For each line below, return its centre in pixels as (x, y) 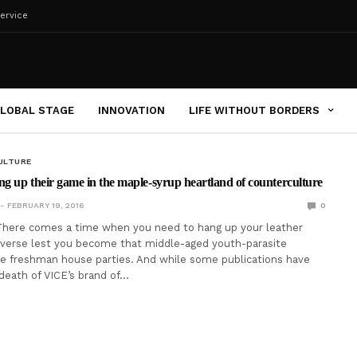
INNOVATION (131, 110)
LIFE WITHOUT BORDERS (254, 110)
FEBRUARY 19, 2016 (45, 205)
